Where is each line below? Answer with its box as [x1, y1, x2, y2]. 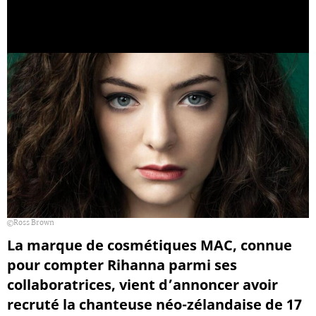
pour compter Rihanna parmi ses [7, 255, 237, 274]
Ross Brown [13, 217, 54, 229]
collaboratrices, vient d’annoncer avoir [7, 274, 278, 294]
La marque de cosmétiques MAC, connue [7, 235, 292, 255]
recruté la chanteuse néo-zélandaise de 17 [7, 294, 302, 314]
